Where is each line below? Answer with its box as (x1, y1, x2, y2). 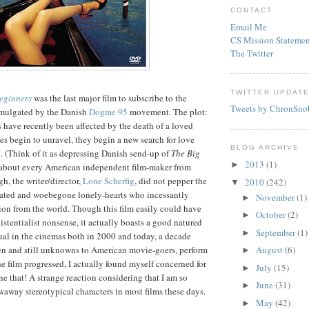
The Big (171, 147, 200, 160)
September (255, 226, 297, 239)
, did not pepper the (134, 175, 207, 188)
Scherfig (104, 175, 134, 188)
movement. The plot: (128, 106, 208, 119)
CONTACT (230, 6, 273, 14)
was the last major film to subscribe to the (32, 92, 187, 105)
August (255, 243, 285, 257)
